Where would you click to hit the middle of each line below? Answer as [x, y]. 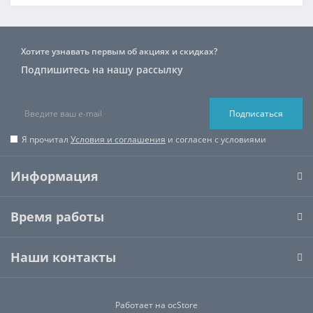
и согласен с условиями [216, 140]
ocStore [183, 305]
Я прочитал [46, 140]
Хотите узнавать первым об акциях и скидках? [119, 52]
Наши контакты [63, 257]
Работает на [141, 305]
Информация [54, 176]
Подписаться [256, 113]
